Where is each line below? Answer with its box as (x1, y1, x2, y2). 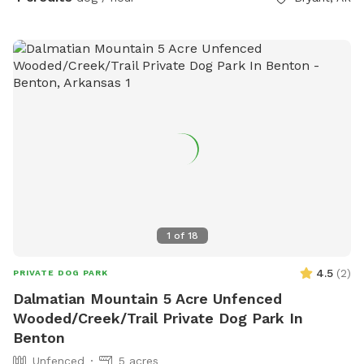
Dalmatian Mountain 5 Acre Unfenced (13, 289, 282, 307)
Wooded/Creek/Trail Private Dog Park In (13, 309, 303, 327)
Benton (13, 328, 65, 346)
